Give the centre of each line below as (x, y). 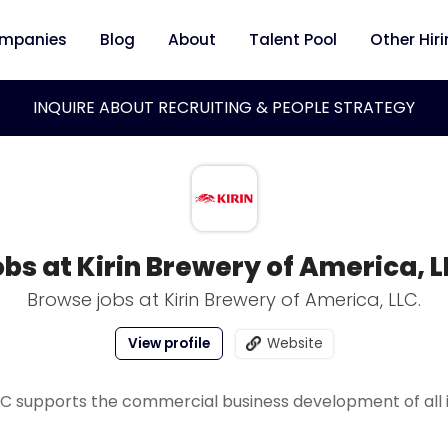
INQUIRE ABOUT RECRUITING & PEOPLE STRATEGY (224, 107)
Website (295, 343)
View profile (169, 343)
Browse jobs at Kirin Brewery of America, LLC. (224, 299)
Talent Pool (293, 39)
